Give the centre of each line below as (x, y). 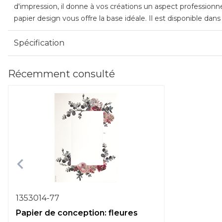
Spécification (39, 43)
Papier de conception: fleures (77, 213)
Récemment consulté (61, 74)
